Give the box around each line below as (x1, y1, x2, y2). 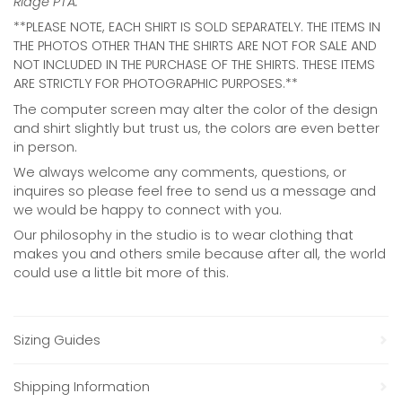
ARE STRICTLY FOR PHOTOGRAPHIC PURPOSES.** (13, 74, 298, 93)
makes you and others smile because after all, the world (13, 245, 386, 264)
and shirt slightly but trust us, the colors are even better (13, 118, 380, 137)
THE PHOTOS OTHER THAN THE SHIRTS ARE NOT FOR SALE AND (13, 37, 377, 56)
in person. (13, 137, 77, 156)
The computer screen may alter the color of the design (13, 100, 378, 118)
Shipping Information (13, 377, 150, 396)
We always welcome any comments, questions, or (13, 162, 346, 181)
